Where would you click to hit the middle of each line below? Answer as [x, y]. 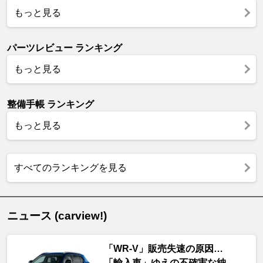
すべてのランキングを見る [70, 167]
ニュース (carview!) [57, 215]
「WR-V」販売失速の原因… [163, 248]
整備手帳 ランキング [50, 104]
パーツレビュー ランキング [65, 48]
